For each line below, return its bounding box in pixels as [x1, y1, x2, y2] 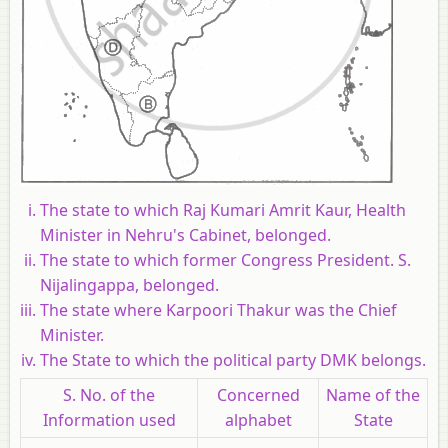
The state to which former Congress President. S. [40, 248, 411, 271]
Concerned [216, 383, 300, 406]
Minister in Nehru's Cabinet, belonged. [40, 223, 331, 246]
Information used [42, 408, 176, 431]
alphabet [224, 408, 292, 431]
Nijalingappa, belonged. [40, 273, 219, 296]
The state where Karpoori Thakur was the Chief [40, 298, 397, 321]
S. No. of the [63, 383, 155, 406]
